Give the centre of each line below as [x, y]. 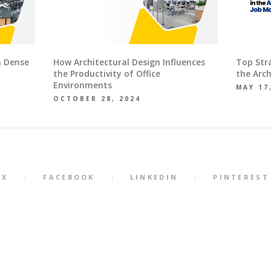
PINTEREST [241, 177]
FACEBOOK [69, 177]
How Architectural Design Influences [129, 62]
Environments [82, 85]
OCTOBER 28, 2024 [97, 99]
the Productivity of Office [106, 74]
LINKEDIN [154, 177]
